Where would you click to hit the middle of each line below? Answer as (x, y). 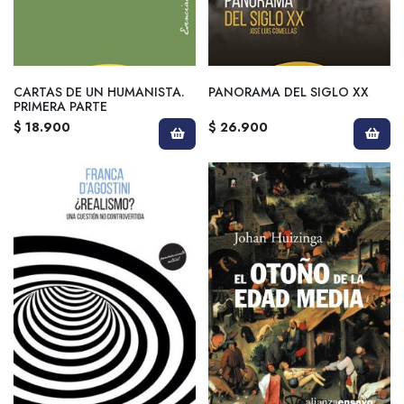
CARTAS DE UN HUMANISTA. (99, 92)
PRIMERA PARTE (60, 106)
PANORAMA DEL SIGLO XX (289, 92)
